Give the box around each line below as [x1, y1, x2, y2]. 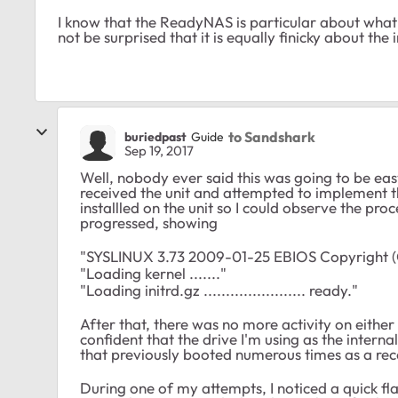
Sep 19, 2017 [124, 142, 194, 160]
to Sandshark [228, 127, 315, 146]
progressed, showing [80, 213, 218, 233]
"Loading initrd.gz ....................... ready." [80, 281, 358, 300]
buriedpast [124, 128, 187, 145]
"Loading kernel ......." [80, 264, 227, 283]
